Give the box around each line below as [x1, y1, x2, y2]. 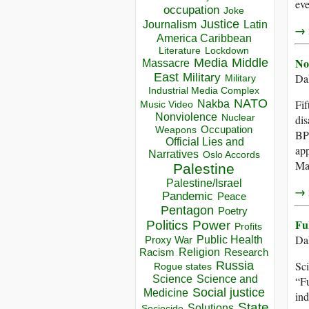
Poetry [217, 206, 248, 217]
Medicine [143, 287, 188, 299]
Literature [159, 46, 201, 57]
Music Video [140, 99, 193, 110]
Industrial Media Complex [148, 85, 259, 97]
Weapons [155, 125, 197, 136]
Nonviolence [154, 111, 217, 123]
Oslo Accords [202, 150, 260, 161]
